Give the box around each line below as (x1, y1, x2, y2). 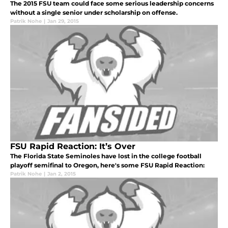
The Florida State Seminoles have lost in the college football (10, 152, 202, 160)
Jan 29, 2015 (47, 18, 79, 25)
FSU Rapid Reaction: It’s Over (10, 141, 135, 152)
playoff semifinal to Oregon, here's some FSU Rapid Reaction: (10, 161, 205, 169)
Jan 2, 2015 (47, 170, 76, 178)
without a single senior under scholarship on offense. (10, 9, 178, 17)
